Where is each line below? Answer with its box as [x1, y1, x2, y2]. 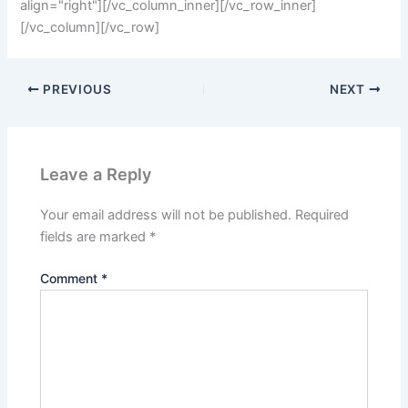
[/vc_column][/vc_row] [20, 19, 160, 36]
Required [295, 206, 350, 223]
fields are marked [40, 228, 150, 245]
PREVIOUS [39, 81, 112, 97]
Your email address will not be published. [40, 206, 292, 223]
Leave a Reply [40, 163, 153, 184]
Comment [40, 270, 102, 286]
